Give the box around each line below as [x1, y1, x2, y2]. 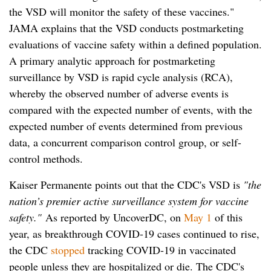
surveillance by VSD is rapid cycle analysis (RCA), [9, 69, 233, 84]
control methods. [9, 151, 83, 166]
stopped [51, 242, 85, 257]
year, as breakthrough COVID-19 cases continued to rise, [9, 226, 260, 241]
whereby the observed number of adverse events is [9, 85, 229, 100]
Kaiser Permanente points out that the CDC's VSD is [9, 177, 243, 192]
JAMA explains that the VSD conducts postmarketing [9, 20, 244, 35]
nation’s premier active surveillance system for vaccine [9, 193, 249, 208]
